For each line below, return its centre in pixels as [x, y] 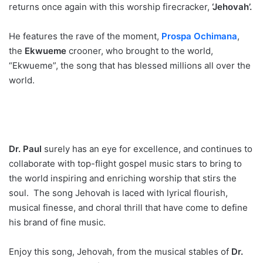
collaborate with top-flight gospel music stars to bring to [125, 163]
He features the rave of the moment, [84, 36]
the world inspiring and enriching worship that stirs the [123, 178]
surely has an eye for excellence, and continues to [147, 149]
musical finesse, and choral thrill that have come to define [128, 208]
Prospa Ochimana [198, 36]
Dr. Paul [25, 149]
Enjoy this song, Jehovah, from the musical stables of [120, 252]
